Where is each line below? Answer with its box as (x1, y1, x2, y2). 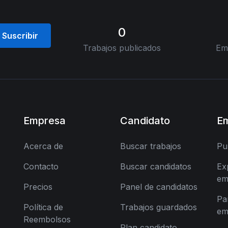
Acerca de (23, 141, 63, 151)
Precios (23, 182, 52, 192)
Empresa (23, 115, 66, 127)
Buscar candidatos (120, 161, 191, 172)
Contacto (23, 161, 59, 172)
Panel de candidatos (120, 182, 197, 192)
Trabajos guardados (120, 202, 197, 212)
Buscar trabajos (120, 141, 181, 151)
